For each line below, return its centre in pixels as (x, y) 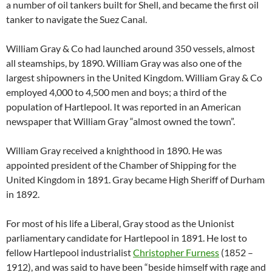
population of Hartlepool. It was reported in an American (124, 107)
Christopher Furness (176, 252)
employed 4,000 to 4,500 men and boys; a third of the (116, 92)
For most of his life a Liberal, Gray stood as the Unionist (120, 223)
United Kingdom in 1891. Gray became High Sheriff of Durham (135, 179)
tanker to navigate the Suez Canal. (76, 19)
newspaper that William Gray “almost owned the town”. (121, 121)
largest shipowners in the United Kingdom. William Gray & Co (134, 77)
